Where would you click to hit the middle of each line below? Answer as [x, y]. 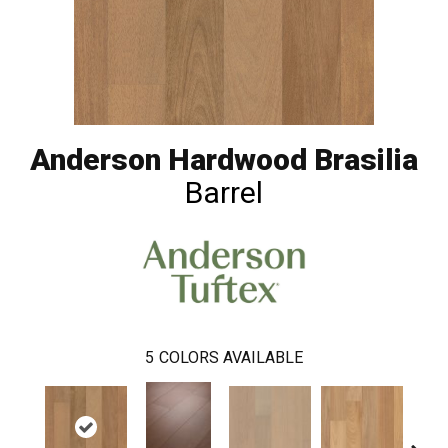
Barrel [224, 192]
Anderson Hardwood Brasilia [224, 159]
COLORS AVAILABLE [231, 357]
